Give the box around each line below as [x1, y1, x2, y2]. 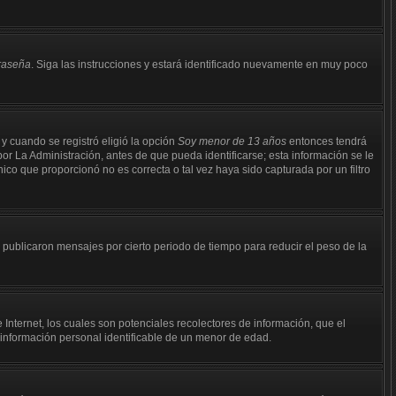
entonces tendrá [286, 135, 367, 148]
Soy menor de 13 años [178, 135, 286, 148]
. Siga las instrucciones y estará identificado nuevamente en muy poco [31, 58, 368, 71]
